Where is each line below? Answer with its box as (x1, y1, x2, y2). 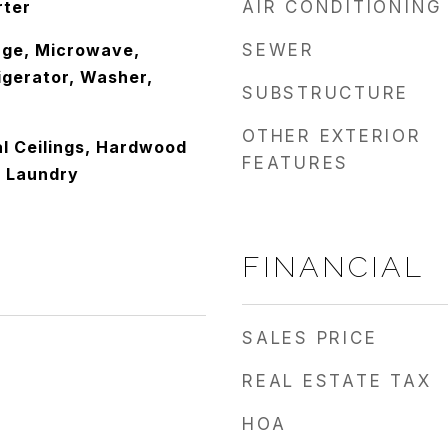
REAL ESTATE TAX (242, 371, 432, 391)
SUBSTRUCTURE (242, 83, 409, 103)
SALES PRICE (242, 328, 378, 348)
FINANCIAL (242, 250, 424, 284)
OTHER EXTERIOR (242, 126, 422, 146)
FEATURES (242, 153, 349, 173)
